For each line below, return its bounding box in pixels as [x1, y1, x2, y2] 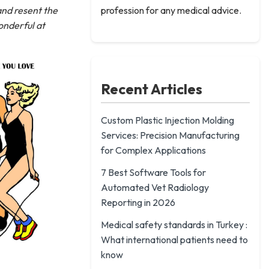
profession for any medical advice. [101, 4, 241, 16]
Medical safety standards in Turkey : [101, 219, 247, 231]
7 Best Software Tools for [101, 166, 206, 178]
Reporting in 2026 [101, 196, 175, 208]
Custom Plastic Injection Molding [101, 114, 234, 126]
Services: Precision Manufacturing [101, 129, 240, 141]
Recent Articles [101, 80, 202, 98]
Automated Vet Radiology [101, 181, 209, 193]
